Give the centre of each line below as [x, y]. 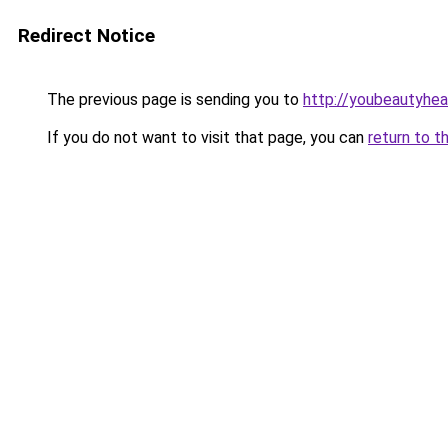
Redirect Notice [86, 35]
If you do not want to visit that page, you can [205, 137]
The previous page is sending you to [173, 99]
